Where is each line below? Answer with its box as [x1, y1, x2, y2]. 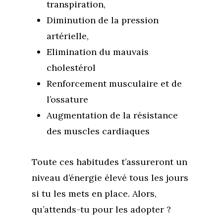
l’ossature [47, 94, 88, 105]
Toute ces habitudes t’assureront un [32, 156, 187, 167]
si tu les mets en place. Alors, [32, 188, 157, 199]
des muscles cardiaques [47, 125, 150, 137]
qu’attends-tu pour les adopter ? [32, 204, 171, 215]
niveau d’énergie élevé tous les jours [32, 172, 188, 183]
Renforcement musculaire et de [47, 78, 182, 89]
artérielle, [47, 30, 89, 42]
